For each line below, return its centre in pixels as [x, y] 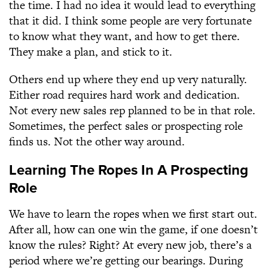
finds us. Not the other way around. [97, 141]
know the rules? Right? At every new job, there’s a [130, 245]
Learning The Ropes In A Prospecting [129, 170]
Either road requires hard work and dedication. [124, 95]
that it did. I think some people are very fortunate [130, 21]
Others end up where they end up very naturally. [128, 79]
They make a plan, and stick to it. [91, 52]
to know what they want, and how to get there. [124, 36]
